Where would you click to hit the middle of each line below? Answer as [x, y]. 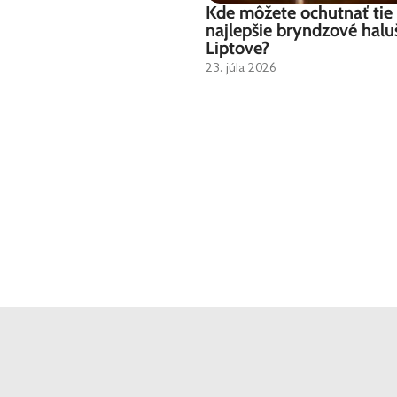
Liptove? [237, 48]
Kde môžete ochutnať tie [299, 12]
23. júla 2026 [241, 67]
